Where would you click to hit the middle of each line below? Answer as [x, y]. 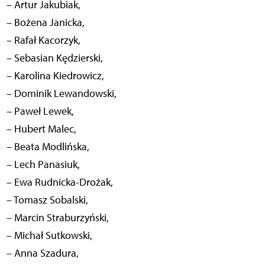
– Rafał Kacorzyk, [43, 41]
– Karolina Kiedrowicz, [55, 76]
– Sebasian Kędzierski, [54, 58]
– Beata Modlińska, [48, 147]
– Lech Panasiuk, [43, 165]
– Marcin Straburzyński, [57, 218]
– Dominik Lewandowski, [61, 94]
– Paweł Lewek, [40, 112]
